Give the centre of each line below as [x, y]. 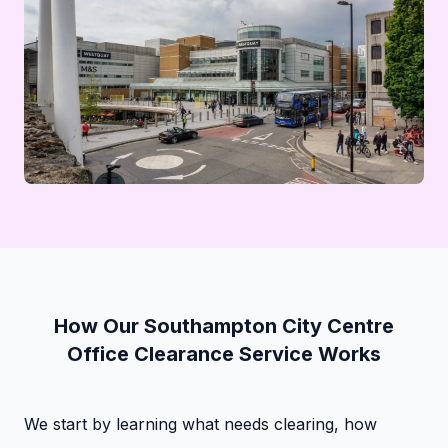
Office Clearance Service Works [224, 353]
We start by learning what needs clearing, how [200, 423]
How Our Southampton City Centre [224, 325]
